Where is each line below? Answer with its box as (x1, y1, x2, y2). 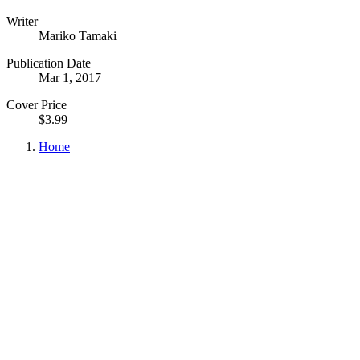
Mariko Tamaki (39, 28, 117, 43)
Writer (6, 14, 38, 28)
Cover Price (6, 97, 67, 112)
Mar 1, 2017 (39, 70, 101, 84)
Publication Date (6, 55, 91, 70)
